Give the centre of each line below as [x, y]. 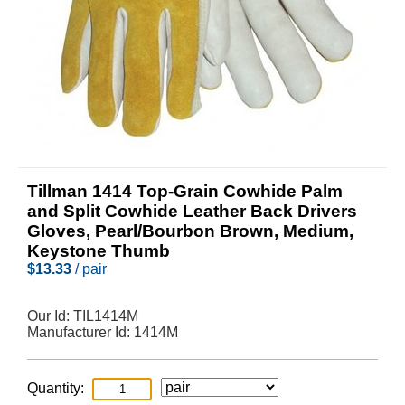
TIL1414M [106, 316]
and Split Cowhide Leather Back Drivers [192, 211]
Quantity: [56, 388]
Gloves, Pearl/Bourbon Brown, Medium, [190, 231]
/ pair [89, 269]
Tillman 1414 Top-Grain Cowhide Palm [185, 191]
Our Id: [50, 316]
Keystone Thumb [99, 251]
